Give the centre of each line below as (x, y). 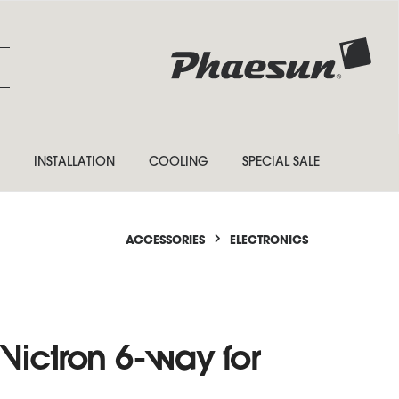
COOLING (179, 163)
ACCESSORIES (165, 241)
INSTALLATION (74, 163)
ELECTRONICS (269, 241)
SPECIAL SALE (281, 163)
